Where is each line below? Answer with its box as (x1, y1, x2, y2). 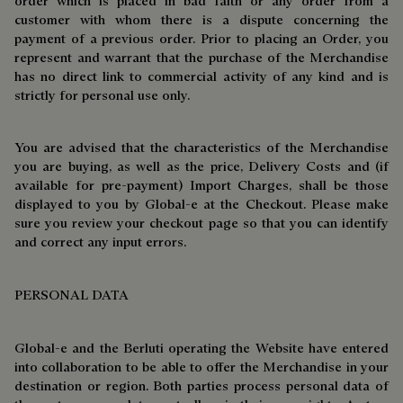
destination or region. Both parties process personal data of (14, 377, 389, 394)
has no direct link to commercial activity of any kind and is (14, 67, 389, 85)
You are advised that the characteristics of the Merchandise (14, 139, 389, 156)
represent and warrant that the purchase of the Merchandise (14, 49, 389, 66)
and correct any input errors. (14, 233, 186, 250)
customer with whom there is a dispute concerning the (14, 11, 389, 28)
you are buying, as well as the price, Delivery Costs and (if (14, 157, 389, 175)
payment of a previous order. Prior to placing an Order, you (14, 30, 389, 47)
